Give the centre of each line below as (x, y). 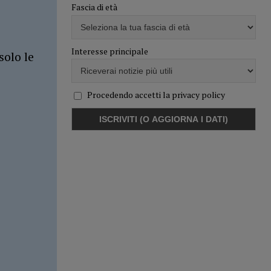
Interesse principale (109, 51)
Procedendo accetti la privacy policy (156, 94)
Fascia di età (94, 7)
